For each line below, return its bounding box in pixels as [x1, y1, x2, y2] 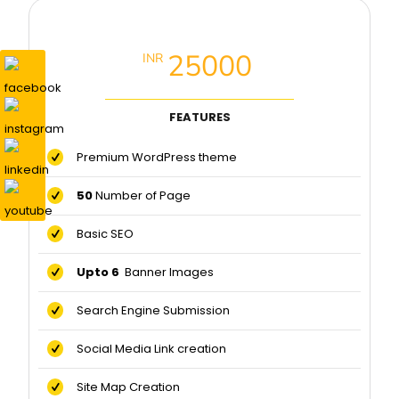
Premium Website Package [69, 12, 330, 39]
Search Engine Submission [63, 302, 231, 320]
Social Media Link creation [63, 340, 227, 358]
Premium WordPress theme [63, 149, 238, 167]
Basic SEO [63, 225, 134, 243]
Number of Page [95, 187, 191, 205]
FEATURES [168, 109, 231, 126]
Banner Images [122, 264, 215, 281]
